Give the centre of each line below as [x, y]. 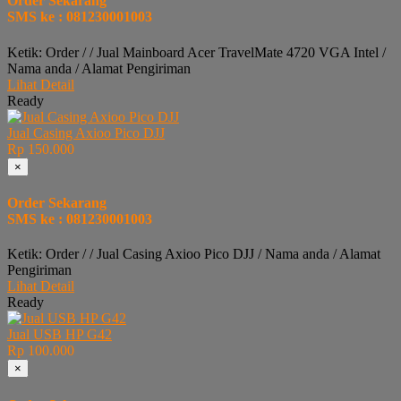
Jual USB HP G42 [60, 335]
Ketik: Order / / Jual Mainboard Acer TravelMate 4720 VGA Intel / [196, 52]
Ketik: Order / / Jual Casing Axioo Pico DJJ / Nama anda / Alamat [194, 254]
